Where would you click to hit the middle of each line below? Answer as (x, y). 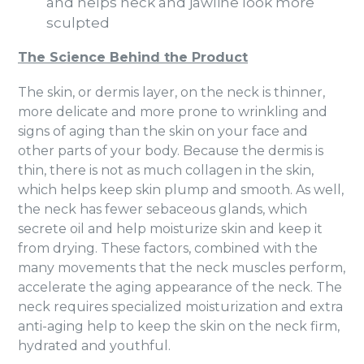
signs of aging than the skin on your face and (163, 132)
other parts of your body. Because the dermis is (171, 151)
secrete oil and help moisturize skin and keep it (170, 229)
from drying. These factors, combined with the (168, 249)
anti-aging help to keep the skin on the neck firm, (179, 327)
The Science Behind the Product (133, 57)
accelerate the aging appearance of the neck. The (180, 288)
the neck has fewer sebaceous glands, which (162, 210)
